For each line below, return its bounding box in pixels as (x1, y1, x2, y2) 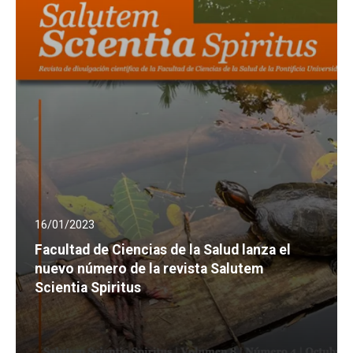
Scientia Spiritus (35, 280, 141, 296)
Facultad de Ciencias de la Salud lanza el (35, 242, 291, 258)
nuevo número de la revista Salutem (35, 261, 263, 277)
